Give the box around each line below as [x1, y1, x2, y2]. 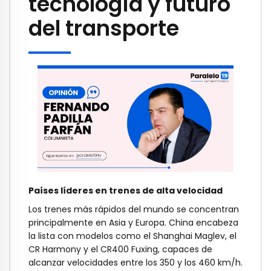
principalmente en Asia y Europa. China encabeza [28, 217, 238, 229]
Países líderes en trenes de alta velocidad [28, 184, 223, 197]
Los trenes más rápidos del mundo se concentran [28, 203, 239, 216]
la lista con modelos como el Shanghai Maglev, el [28, 230, 237, 243]
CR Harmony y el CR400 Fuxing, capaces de [28, 243, 212, 256]
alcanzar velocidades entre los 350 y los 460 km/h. [28, 256, 243, 269]
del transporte [28, 13, 179, 44]
